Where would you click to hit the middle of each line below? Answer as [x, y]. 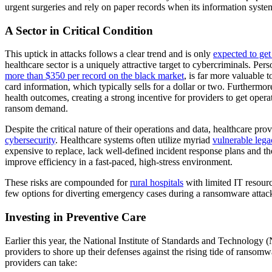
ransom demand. [36, 109]
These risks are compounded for [67, 183]
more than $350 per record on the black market [94, 76]
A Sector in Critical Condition [79, 30]
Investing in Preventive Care [75, 217]
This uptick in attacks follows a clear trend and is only [109, 54]
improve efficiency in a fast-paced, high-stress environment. [119, 162]
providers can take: [41, 262]
